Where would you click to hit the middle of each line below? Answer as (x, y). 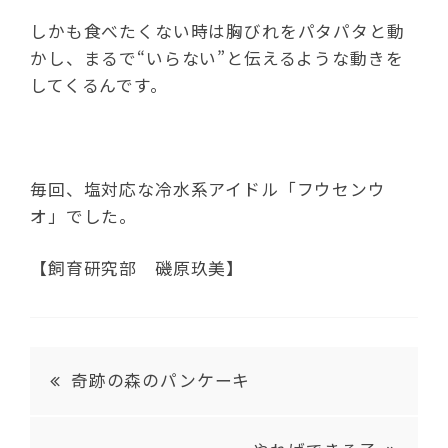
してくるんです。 (99, 85)
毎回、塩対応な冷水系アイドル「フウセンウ (208, 189)
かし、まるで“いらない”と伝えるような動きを (217, 58)
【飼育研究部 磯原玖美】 (137, 268)
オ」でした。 (84, 216)
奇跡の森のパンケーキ (160, 380)
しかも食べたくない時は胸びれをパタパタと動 (217, 31)
